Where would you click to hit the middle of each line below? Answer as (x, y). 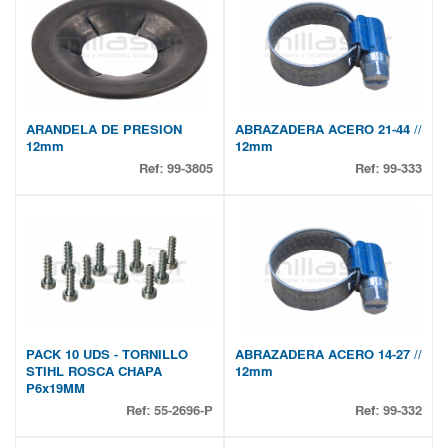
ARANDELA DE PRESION (104, 129)
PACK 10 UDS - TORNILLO (107, 354)
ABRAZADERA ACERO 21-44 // (328, 129)
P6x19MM (55, 388)
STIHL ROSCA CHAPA (94, 371)
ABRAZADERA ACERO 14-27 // (328, 354)
